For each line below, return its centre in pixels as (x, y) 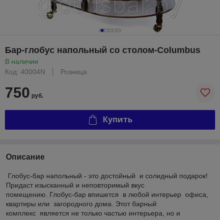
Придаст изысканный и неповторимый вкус (75, 185)
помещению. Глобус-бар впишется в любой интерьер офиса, (107, 194)
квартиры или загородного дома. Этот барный (81, 204)
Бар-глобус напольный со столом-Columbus (103, 50)
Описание (25, 157)
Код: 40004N (25, 71)
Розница (74, 71)
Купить (117, 120)
